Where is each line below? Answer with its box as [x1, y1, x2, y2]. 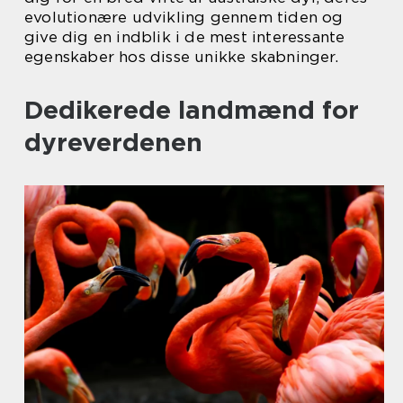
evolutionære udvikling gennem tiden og [24, 8, 344, 26]
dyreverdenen [24, 127, 202, 157]
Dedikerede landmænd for [24, 94, 359, 125]
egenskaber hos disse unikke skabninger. [24, 48, 338, 66]
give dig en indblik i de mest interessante [24, 28, 345, 46]
